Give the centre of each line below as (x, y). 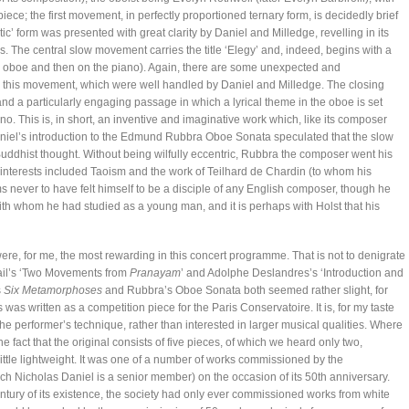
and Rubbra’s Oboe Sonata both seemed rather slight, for (245, 290)
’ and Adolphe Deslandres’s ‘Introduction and (292, 273)
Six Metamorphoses (53, 290)
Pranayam (155, 273)
